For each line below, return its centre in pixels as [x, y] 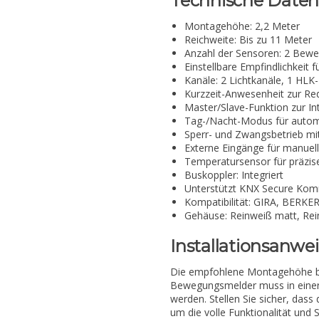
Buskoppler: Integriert [234, 175]
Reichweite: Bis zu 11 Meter [248, 40]
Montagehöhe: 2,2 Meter [242, 26]
